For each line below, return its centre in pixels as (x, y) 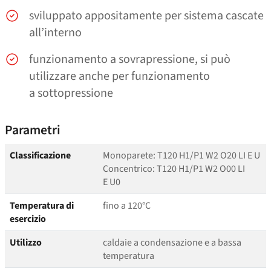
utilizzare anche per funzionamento (119, 77)
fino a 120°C (127, 206)
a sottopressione (71, 93)
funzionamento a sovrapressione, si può (130, 60)
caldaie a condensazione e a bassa (172, 243)
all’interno (55, 33)
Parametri (33, 131)
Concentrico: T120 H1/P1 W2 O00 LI (174, 169)
